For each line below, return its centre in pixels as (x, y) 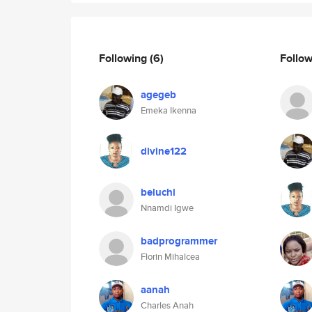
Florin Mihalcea (170, 257)
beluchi (158, 192)
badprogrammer (179, 241)
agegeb (158, 95)
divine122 (164, 151)
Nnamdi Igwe (167, 208)
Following (124, 58)
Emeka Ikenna (169, 110)
